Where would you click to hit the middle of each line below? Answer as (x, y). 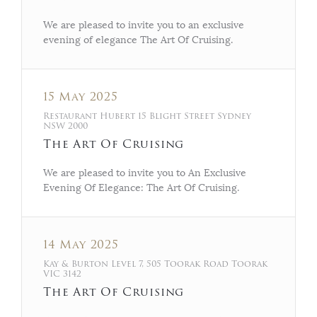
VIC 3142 (62, 273)
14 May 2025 (81, 244)
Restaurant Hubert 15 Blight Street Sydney (147, 116)
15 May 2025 (81, 97)
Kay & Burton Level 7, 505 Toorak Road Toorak (155, 264)
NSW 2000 (65, 126)
